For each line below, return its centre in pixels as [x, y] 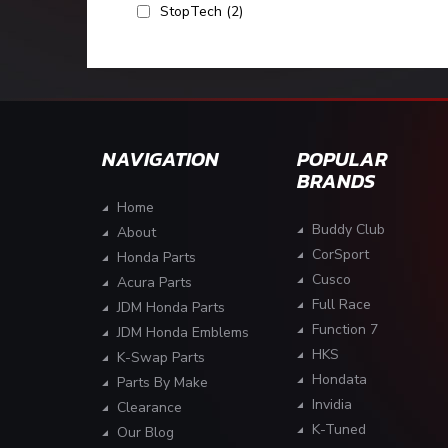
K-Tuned [339, 429]
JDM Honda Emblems [183, 332]
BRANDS [336, 180]
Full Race [341, 304]
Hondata [339, 379]
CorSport [340, 254]
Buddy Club [348, 229]
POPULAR [342, 158]
